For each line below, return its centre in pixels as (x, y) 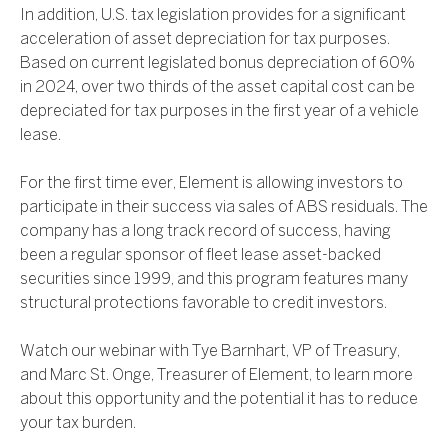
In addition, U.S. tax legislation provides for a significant (213, 16)
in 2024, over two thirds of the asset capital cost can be (217, 88)
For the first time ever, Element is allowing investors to (211, 184)
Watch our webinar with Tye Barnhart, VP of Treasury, (210, 352)
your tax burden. (78, 424)
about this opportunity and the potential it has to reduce (219, 400)
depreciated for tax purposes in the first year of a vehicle (219, 112)
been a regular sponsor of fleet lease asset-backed (200, 256)
